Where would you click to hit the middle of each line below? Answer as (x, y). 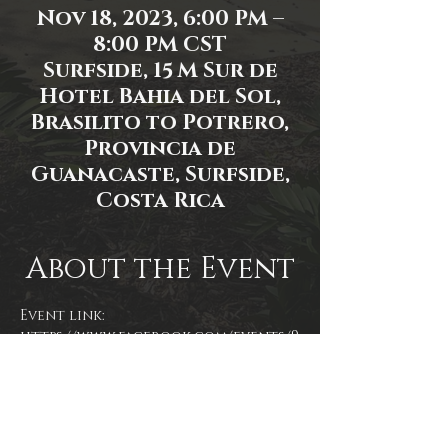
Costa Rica (160, 201)
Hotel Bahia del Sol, (160, 97)
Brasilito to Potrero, (160, 123)
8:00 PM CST (160, 45)
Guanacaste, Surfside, (160, 175)
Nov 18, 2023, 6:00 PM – (160, 19)
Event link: (64, 316)
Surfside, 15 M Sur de (160, 71)
